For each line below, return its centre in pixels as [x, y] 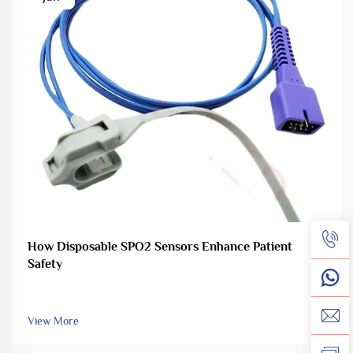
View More [53, 320]
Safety [45, 264]
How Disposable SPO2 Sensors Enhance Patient [160, 246]
